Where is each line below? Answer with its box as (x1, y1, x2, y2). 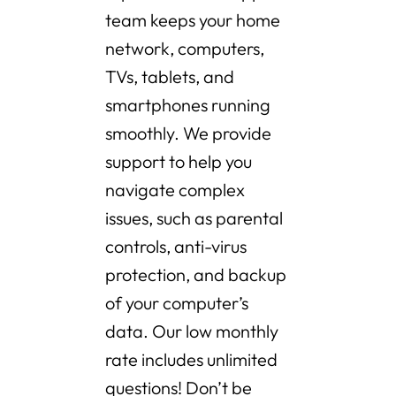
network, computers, (105, 37, 264, 60)
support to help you (105, 150, 252, 173)
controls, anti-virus (105, 235, 247, 258)
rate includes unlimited (105, 348, 278, 371)
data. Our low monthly (105, 320, 278, 343)
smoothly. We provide (105, 122, 271, 145)
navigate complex (105, 179, 245, 202)
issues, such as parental (105, 207, 283, 230)
